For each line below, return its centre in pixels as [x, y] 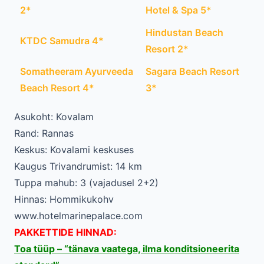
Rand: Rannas [44, 133]
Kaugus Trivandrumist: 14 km [78, 166]
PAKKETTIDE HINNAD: [65, 232]
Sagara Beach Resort [192, 71]
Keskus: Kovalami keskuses [74, 150]
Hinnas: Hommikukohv [64, 199]
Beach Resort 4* [57, 88]
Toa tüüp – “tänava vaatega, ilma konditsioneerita [127, 249]
